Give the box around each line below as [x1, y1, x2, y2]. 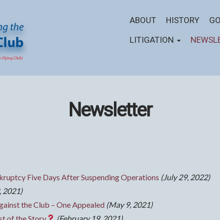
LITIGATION [130, 34, 176, 46]
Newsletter [68, 96, 152, 124]
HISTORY [166, 14, 199, 27]
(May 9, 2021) [106, 199, 153, 209]
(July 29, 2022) [161, 172, 210, 182]
